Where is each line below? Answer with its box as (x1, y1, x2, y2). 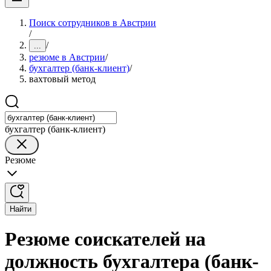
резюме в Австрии (29, 52, 105, 62)
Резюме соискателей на (5, 228, 206, 250)
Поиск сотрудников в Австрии (29, 18, 156, 28)
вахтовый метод (29, 74, 96, 84)
